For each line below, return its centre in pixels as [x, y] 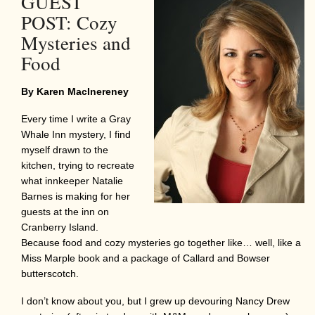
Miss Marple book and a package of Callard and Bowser [146, 258]
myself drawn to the [65, 149]
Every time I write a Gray [76, 118]
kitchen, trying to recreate [78, 165]
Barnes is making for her [76, 196]
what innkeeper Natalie [72, 180]
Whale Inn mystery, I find [76, 134]
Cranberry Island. [63, 227]
